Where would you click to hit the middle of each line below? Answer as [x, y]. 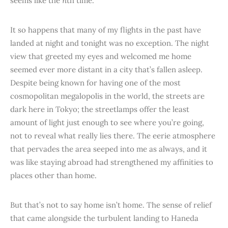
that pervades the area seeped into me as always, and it [109, 149]
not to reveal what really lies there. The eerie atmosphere [113, 136]
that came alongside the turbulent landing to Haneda [104, 218]
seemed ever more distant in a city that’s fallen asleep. [106, 69]
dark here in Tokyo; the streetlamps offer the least [100, 109]
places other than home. [54, 175]
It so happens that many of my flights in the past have [106, 30]
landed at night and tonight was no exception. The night [110, 43]
